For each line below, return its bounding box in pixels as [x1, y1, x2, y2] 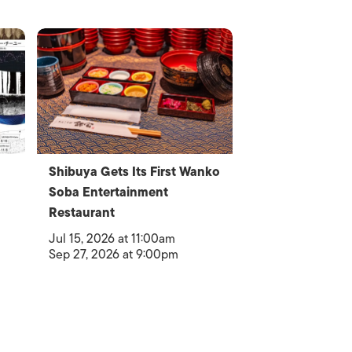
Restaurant [49, 203, 115, 223]
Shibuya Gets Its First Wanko [49, 162, 221, 182]
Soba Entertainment [49, 182, 169, 203]
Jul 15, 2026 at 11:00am [49, 229, 176, 249]
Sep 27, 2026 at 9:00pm [49, 244, 179, 265]
